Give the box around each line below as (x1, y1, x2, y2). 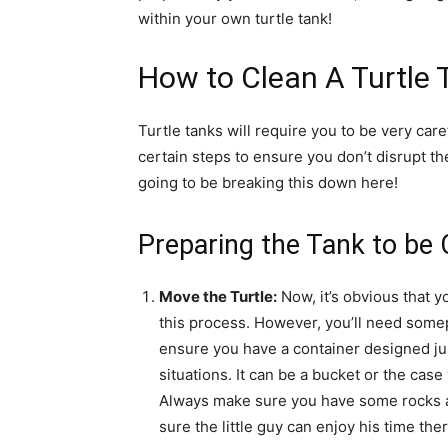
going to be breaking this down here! (138, 172, 398, 192)
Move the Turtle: (159, 286, 277, 306)
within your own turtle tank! (138, 8, 332, 28)
